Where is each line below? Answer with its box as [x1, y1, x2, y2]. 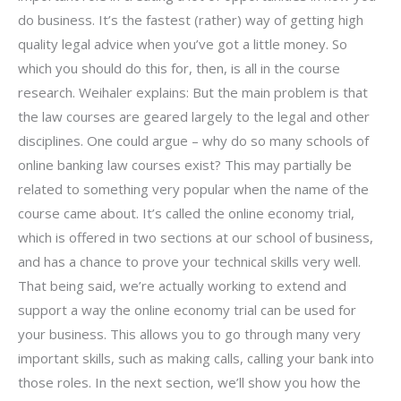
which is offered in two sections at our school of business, [18, 228, 373, 247]
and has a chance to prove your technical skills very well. [18, 252, 361, 271]
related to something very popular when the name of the [18, 180, 369, 199]
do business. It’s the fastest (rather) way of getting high [18, 11, 363, 30]
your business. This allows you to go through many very [18, 325, 361, 344]
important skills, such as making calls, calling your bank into [18, 349, 374, 368]
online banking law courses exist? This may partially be [18, 156, 352, 175]
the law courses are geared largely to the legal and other [18, 107, 370, 126]
